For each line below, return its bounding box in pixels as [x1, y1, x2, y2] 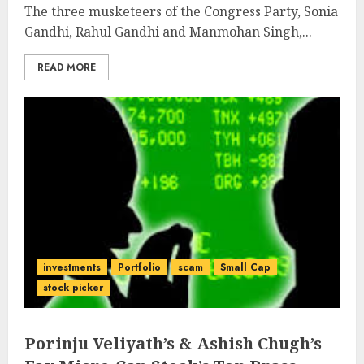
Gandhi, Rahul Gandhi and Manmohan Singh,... [24, 23, 312, 41]
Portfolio [118, 260, 161, 275]
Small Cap [220, 260, 271, 275]
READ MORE [37, 60, 96, 75]
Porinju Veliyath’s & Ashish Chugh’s [24, 332, 322, 354]
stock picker [43, 280, 103, 295]
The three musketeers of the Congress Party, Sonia [24, 2, 338, 20]
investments [43, 260, 101, 275]
